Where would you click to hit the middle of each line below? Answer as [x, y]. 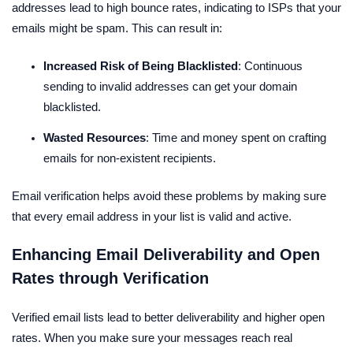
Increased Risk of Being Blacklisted [141, 67]
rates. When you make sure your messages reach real [152, 338]
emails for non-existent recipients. [130, 159]
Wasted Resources [95, 138]
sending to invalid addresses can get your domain [170, 87]
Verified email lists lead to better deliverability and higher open [168, 317]
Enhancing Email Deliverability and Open [166, 255]
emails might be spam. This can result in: [117, 29]
